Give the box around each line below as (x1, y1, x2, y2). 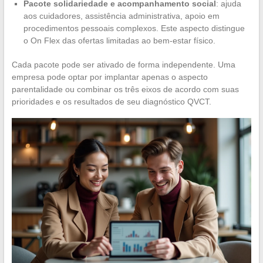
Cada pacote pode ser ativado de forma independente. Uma (11, 60, 235, 70)
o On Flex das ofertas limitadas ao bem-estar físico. (23, 36, 215, 46)
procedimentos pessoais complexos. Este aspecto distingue (23, 23, 245, 33)
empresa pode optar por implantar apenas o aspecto (11, 72, 208, 82)
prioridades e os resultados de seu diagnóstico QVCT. (11, 97, 211, 107)
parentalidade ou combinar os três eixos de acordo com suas (11, 85, 239, 95)
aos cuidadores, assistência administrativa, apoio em (23, 11, 220, 21)
